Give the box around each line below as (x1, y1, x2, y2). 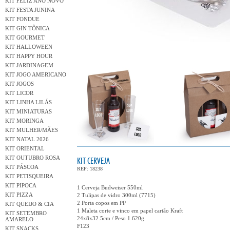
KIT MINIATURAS (5, 108, 52, 114)
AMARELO (5, 216, 33, 222)
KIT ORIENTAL (5, 145, 45, 151)
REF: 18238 (77, 166, 103, 171)
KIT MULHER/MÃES (5, 127, 58, 133)
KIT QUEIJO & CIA (5, 201, 54, 207)
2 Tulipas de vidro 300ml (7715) (77, 192, 156, 198)
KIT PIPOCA (5, 182, 36, 188)
